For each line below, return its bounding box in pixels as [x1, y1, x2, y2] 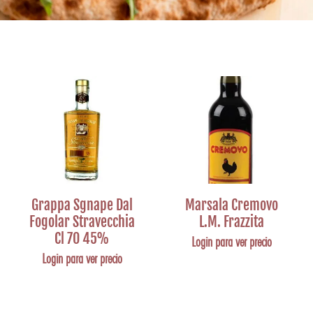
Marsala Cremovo [184, 196, 278, 214]
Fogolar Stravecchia [29, 213, 135, 231]
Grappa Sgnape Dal [31, 196, 133, 214]
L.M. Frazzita [198, 213, 264, 231]
